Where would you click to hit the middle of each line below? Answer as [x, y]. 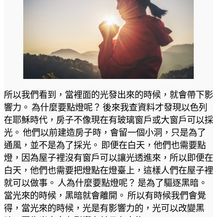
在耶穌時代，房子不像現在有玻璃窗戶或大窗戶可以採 [108, 120]
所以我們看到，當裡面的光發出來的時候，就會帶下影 [108, 95]
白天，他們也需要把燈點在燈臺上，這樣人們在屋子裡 [108, 170]
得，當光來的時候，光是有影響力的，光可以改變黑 [104, 208]
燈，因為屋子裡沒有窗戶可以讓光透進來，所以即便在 [108, 158]
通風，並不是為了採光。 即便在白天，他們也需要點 [105, 145]
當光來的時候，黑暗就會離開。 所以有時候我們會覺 [105, 195]
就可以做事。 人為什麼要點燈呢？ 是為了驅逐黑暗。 [106, 183]
